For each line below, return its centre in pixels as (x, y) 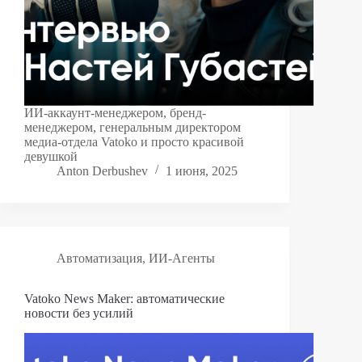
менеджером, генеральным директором (133, 127)
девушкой (51, 156)
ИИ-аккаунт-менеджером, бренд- (115, 112)
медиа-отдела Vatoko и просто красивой (134, 141)
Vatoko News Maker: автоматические (124, 298)
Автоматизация (99, 258)
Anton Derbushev (102, 170)
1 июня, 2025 (202, 170)
